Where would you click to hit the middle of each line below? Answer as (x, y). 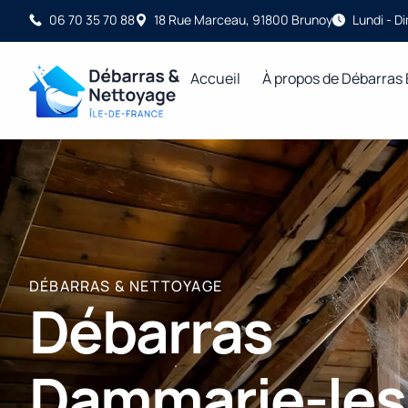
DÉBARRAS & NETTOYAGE (126, 286)
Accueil (215, 78)
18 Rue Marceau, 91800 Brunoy (243, 20)
